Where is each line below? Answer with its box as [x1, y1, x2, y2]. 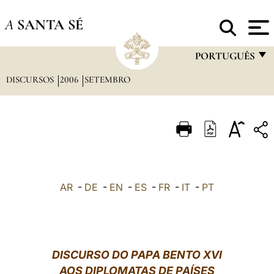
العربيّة [194, 241, 220, 253]
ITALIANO [194, 122, 235, 133]
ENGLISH [194, 98, 234, 109]
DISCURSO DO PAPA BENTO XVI [52, 248, 222, 261]
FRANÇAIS [194, 74, 240, 86]
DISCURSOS [6, 74, 56, 85]
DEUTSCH [194, 193, 239, 205]
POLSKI [194, 217, 227, 229]
